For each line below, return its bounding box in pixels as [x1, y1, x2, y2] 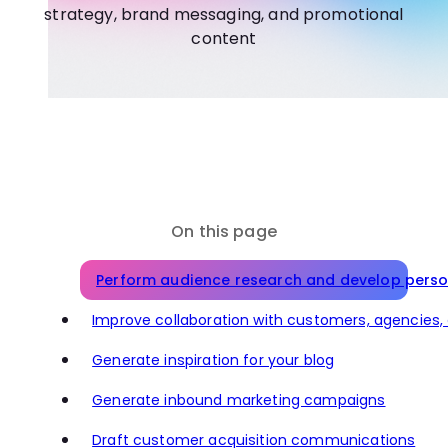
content [191, 26, 257, 50]
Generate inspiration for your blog [92, 350, 335, 371]
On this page [171, 220, 277, 244]
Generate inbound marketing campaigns [92, 390, 386, 411]
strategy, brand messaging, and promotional [44, 2, 404, 26]
